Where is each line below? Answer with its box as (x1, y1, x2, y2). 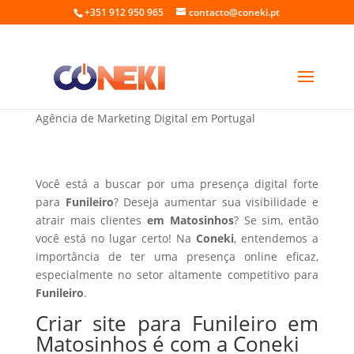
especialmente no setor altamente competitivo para (35, 267, 319, 282)
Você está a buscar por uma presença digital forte (35, 176, 319, 191)
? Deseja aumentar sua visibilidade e (113, 194, 319, 209)
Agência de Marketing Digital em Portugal (35, 111, 255, 126)
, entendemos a (234, 231, 319, 246)
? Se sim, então (233, 213, 319, 228)
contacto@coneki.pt (189, 6, 281, 19)
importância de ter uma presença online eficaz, (35, 249, 319, 264)
